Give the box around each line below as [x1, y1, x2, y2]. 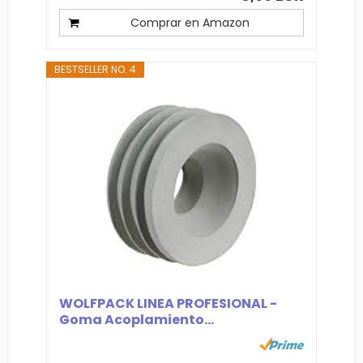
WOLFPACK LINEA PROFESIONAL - [59, 293, 278, 313]
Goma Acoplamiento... [59, 310, 215, 329]
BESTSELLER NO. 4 [54, 62, 137, 76]
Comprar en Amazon [130, 14, 250, 31]
